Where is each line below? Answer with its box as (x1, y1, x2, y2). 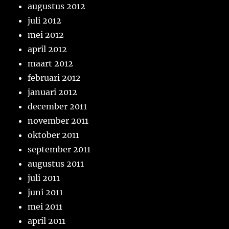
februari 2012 (28, 73, 81, 83)
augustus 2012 (28, 1, 86, 12)
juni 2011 (28, 187, 63, 198)
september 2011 (28, 144, 91, 155)
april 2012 (28, 44, 67, 55)
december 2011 (28, 101, 87, 112)
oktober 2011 (28, 130, 80, 141)
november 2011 (28, 116, 89, 126)
